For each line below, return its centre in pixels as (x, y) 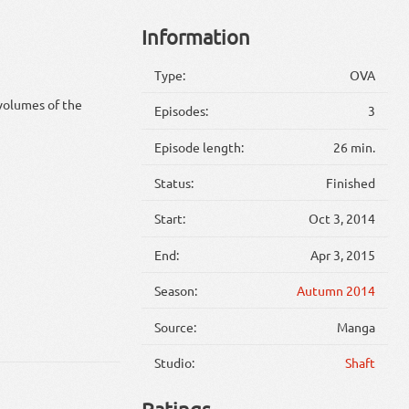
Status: (174, 183)
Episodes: (182, 111)
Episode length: (199, 147)
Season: (176, 291)
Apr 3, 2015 (342, 254)
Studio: (175, 362)
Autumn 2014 (336, 291)
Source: (176, 326)
